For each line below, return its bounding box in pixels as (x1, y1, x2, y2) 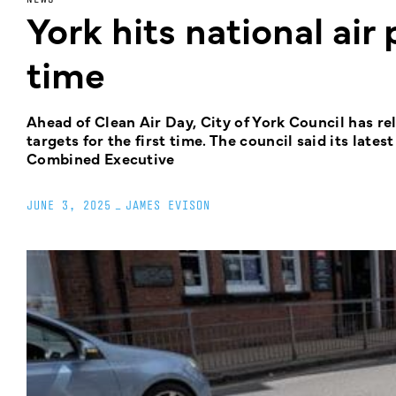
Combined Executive (27, 148, 175, 169)
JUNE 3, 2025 (27, 198, 111, 212)
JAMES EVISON (126, 198, 210, 212)
